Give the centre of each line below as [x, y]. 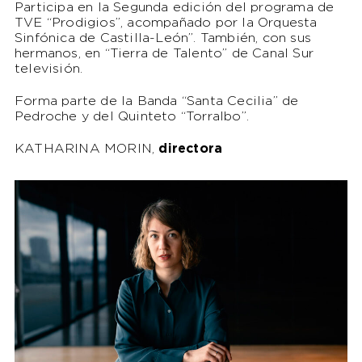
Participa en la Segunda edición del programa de [174, 8]
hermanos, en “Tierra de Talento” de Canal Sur [164, 54]
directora [191, 149]
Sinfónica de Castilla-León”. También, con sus [162, 39]
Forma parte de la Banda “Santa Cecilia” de [156, 102]
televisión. [48, 69]
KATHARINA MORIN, [86, 149]
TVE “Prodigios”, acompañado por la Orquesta [166, 23]
